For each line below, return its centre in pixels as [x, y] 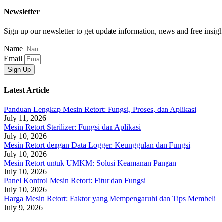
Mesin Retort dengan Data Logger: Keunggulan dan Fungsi [97, 145]
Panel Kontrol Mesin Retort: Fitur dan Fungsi [75, 180]
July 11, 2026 [25, 118]
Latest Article [27, 90]
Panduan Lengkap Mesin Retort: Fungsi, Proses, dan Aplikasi [100, 109]
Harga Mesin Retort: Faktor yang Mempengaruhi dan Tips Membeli [110, 198]
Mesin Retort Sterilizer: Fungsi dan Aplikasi [72, 127]
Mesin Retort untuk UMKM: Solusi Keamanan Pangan [90, 163]
